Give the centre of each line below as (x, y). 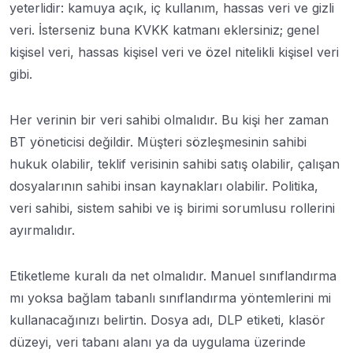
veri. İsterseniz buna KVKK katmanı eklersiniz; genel (164, 30)
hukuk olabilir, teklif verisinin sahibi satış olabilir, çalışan (175, 163)
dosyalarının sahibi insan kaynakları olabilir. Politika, (164, 186)
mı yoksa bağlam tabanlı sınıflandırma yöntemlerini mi (170, 297)
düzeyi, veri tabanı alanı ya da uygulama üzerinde (158, 342)
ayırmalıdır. (42, 230)
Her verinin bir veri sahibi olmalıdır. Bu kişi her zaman (169, 119)
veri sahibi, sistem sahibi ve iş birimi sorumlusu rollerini (172, 208)
